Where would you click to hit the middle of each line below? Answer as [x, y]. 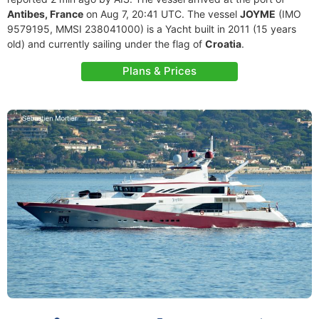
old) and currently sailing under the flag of [106, 44]
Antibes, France [45, 14]
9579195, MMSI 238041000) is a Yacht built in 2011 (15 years [152, 29]
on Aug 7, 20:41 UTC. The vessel [162, 14]
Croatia [223, 44]
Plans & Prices [159, 71]
